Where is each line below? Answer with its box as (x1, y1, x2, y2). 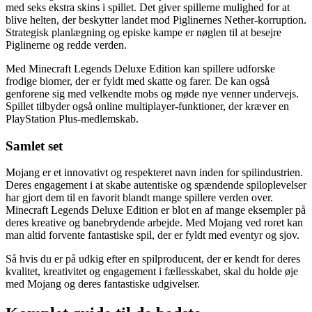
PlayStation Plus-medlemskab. (6, 113, 139, 125)
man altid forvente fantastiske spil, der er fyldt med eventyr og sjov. (6, 229, 299, 242)
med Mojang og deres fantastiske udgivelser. (6, 278, 200, 290)
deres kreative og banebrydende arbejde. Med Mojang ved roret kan (6, 217, 303, 229)
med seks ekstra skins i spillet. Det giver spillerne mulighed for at (6, 1, 290, 14)
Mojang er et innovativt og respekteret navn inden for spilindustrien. (6, 166, 303, 179)
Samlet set (6, 138, 63, 153)
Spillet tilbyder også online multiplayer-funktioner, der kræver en (6, 100, 289, 113)
